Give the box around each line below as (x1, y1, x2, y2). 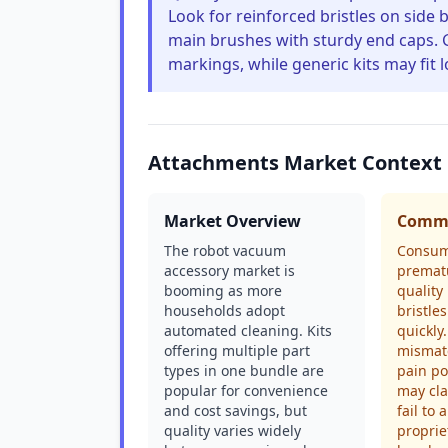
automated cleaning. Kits (164, 321, 332, 340)
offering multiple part (164, 341, 310, 360)
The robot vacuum (164, 241, 286, 260)
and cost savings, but (164, 401, 307, 420)
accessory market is (164, 261, 295, 280)
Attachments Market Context (148, 149, 442, 176)
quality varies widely (164, 421, 301, 440)
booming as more (164, 281, 282, 300)
